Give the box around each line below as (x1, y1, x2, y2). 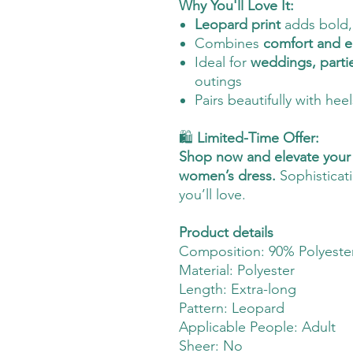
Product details (179, 223, 273, 241)
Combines (195, 34, 263, 52)
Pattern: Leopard (179, 299, 284, 317)
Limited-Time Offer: (193, 128, 319, 147)
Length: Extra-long (179, 280, 296, 298)
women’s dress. (179, 166, 276, 184)
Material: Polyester (179, 261, 295, 279)
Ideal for (195, 53, 251, 71)
